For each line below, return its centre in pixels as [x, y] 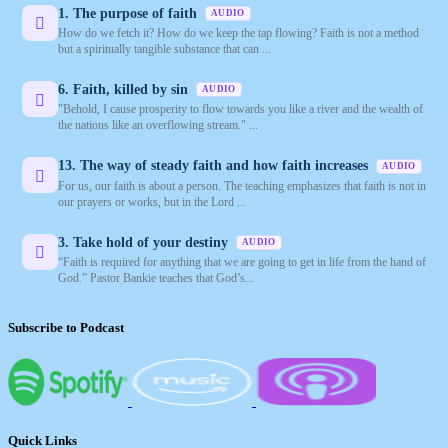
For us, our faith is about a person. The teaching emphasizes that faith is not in [242, 185]
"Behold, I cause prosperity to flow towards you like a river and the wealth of [240, 109]
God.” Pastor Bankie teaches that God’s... [156, 278]
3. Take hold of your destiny [145, 242]
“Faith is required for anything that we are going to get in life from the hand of [242, 262]
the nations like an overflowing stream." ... [158, 125]
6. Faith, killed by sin [125, 90]
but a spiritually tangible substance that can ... [164, 49]
